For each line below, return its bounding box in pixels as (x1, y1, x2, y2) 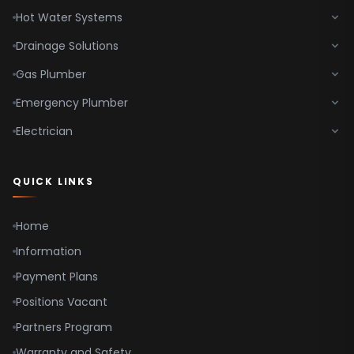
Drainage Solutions (16, 37, 119, 54)
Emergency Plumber (16, 94, 128, 111)
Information (16, 243, 81, 259)
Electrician (16, 122, 73, 139)
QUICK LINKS (13, 174, 94, 188)
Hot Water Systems (16, 9, 122, 25)
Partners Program (16, 318, 112, 335)
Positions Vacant (16, 293, 107, 310)
